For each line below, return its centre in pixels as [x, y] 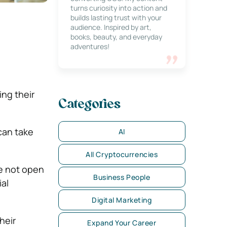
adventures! [90, 46]
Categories [89, 105]
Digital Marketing [122, 200]
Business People [122, 177]
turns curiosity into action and [119, 8]
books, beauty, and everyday [116, 37]
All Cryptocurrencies [122, 154]
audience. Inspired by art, [111, 27]
